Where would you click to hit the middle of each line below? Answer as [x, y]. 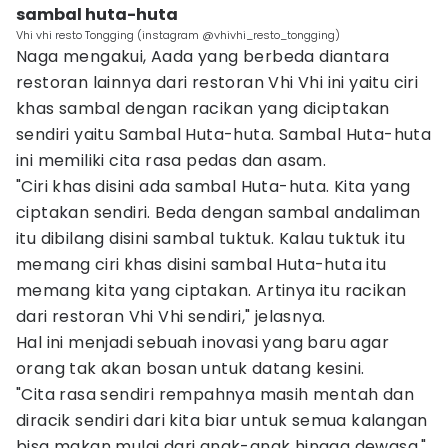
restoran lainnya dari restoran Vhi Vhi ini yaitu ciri [217, 82]
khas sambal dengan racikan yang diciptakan [203, 108]
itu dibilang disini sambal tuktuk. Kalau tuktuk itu [211, 238]
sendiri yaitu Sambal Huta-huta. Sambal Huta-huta [224, 134]
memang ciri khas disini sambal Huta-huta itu [201, 264]
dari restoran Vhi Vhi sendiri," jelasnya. [171, 316]
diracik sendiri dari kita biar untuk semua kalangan [222, 420]
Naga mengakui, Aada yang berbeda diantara [203, 56]
